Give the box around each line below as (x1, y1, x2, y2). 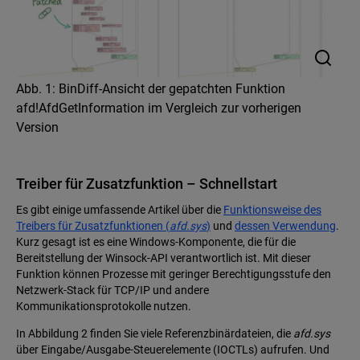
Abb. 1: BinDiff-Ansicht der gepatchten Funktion (16, 81, 285, 97)
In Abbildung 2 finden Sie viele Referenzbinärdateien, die (16, 327, 293, 341)
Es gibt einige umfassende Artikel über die (16, 203, 223, 217)
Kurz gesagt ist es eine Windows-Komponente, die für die (16, 235, 296, 249)
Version (16, 120, 59, 136)
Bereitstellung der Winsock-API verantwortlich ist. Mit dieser (16, 252, 311, 265)
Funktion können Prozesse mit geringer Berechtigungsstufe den (16, 268, 331, 281)
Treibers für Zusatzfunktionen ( (16, 219, 170, 233)
